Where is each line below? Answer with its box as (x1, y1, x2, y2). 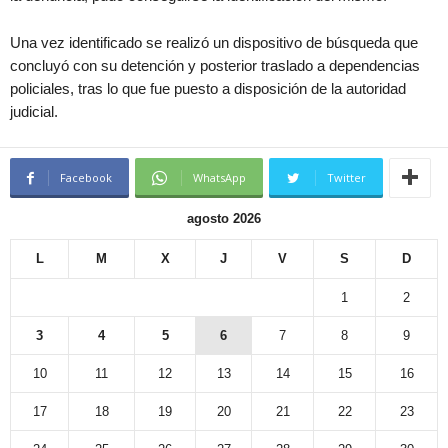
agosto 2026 (187, 211, 261, 226)
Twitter (327, 170, 366, 185)
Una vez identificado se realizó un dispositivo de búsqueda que (10, 34, 418, 51)
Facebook (60, 170, 112, 185)
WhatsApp (193, 170, 246, 185)
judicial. (10, 103, 58, 120)
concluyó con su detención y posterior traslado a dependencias (10, 57, 420, 74)
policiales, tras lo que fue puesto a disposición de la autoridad (10, 80, 406, 97)
